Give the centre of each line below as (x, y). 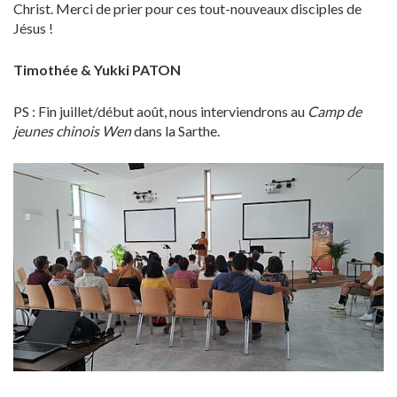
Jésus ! (33, 27)
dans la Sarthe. (175, 130)
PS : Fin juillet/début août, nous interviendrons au (160, 111)
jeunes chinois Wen (72, 130)
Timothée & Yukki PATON (97, 69)
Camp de (335, 111)
